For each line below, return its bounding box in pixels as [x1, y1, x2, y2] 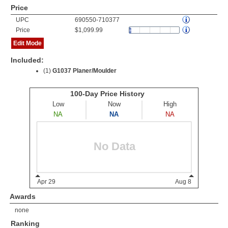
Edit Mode [13, 40, 42, 47]
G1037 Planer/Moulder [52, 67, 117, 74]
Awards [10, 192, 36, 201]
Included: [11, 56, 44, 64]
